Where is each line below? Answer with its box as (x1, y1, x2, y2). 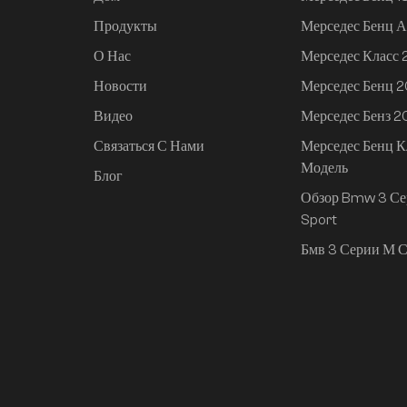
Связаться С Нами (94, 137, 205, 154)
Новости (94, 78, 148, 95)
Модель (300, 159, 348, 176)
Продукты (94, 18, 158, 35)
